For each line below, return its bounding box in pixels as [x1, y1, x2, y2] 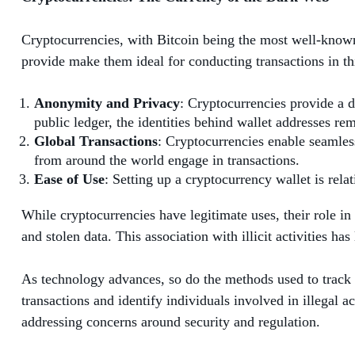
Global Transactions [34, 132, 158, 149]
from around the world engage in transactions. [34, 151, 300, 168]
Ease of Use [34, 170, 105, 187]
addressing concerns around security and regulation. [21, 313, 320, 330]
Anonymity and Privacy [34, 94, 180, 111]
